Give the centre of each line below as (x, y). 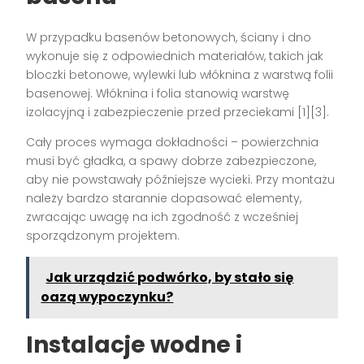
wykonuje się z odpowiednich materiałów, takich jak (175, 56)
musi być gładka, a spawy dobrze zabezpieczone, (171, 161)
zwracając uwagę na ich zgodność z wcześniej (162, 217)
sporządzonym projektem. (103, 236)
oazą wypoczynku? (107, 297)
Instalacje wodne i (134, 345)
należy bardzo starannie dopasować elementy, (164, 199)
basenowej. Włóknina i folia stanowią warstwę (158, 94)
